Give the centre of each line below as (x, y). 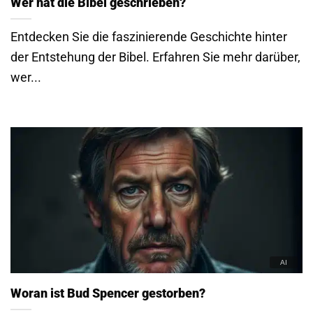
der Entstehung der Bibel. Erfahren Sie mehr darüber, (155, 57)
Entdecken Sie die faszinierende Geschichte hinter (149, 36)
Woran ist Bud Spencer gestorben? (108, 293)
